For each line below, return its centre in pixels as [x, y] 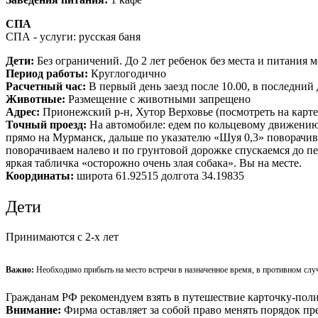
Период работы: [48, 73]
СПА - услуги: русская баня [75, 36]
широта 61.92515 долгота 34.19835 [160, 175]
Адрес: [24, 111]
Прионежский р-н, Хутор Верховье [129, 111]
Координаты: [41, 175]
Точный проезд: [48, 124]
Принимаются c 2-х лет [62, 236]
